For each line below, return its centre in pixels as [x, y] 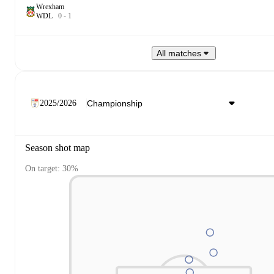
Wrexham [50, 7]
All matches [179, 53]
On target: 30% [52, 169]
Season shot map [57, 148]
